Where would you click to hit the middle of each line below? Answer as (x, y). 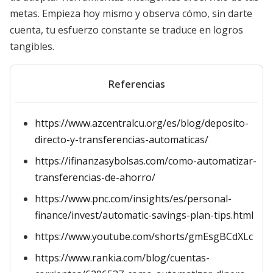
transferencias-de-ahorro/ (95, 177)
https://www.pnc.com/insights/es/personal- (133, 199)
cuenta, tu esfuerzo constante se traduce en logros (126, 30)
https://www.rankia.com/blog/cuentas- (122, 258)
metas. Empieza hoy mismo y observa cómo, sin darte (131, 13)
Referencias (136, 84)
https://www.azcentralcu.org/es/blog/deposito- (142, 123)
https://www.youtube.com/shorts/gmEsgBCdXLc (144, 236)
